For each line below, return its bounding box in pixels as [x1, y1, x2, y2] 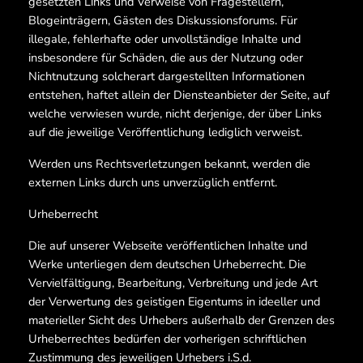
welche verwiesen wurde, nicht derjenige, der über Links [28, 105, 322, 122]
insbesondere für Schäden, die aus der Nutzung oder [28, 49, 303, 66]
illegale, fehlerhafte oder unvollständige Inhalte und [28, 31, 301, 48]
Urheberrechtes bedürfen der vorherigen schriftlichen [28, 331, 306, 348]
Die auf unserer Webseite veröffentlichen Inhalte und [28, 237, 307, 254]
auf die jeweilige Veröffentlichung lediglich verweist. [28, 124, 302, 141]
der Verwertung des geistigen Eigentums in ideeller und [28, 293, 320, 310]
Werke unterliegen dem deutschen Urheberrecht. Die [28, 256, 306, 273]
